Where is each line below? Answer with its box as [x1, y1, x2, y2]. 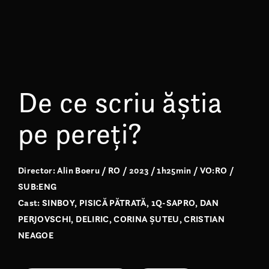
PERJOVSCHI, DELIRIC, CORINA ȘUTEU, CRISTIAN [18, 213, 225, 225]
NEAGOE [18, 229, 54, 241]
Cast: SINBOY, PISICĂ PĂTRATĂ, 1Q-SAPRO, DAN [18, 196, 219, 208]
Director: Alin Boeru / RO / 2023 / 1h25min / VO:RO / [18, 164, 234, 176]
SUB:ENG [18, 180, 57, 192]
